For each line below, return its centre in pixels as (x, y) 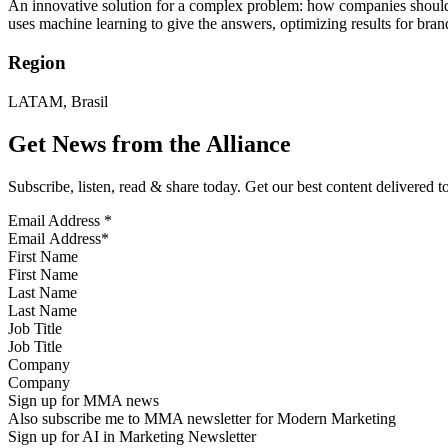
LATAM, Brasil (58, 101)
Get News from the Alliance (149, 143)
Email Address (56, 220)
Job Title (35, 328)
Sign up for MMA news (83, 400)
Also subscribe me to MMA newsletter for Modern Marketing (202, 418)
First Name (43, 256)
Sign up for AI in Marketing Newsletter (132, 436)
